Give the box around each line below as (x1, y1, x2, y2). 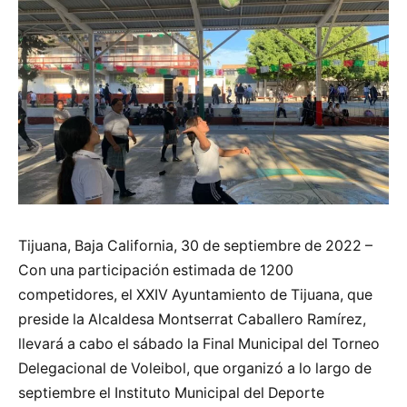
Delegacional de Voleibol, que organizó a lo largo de (18, 359, 372, 377)
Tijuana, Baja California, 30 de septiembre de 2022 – (18, 236, 372, 254)
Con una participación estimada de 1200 (18, 261, 293, 279)
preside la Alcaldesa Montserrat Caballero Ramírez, (18, 310, 366, 328)
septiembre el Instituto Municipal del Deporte (18, 383, 324, 402)
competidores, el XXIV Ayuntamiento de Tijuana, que (18, 285, 372, 303)
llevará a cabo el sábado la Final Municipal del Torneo (18, 334, 380, 352)
